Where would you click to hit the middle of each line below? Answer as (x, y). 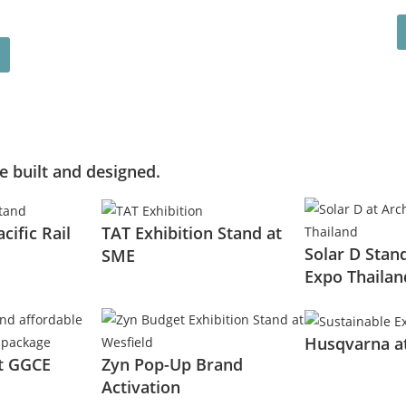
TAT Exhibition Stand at (192, 232)
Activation (141, 387)
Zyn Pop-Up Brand (172, 364)
